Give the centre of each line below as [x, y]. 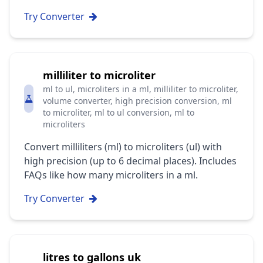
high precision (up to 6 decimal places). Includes [130, 161]
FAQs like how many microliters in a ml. [111, 175]
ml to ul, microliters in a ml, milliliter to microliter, [141, 89]
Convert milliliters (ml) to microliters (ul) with [123, 147]
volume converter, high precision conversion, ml [138, 101]
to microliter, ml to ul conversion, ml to [119, 112]
